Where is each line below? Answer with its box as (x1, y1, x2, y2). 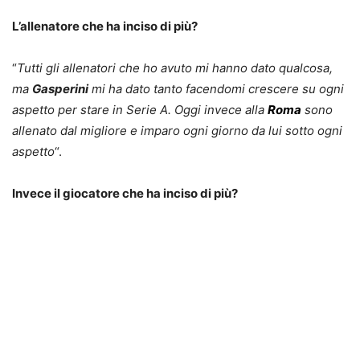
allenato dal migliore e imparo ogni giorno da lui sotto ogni (12, 123, 342, 139)
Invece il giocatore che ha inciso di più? (12, 186, 238, 202)
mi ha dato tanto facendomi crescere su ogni (88, 81, 344, 97)
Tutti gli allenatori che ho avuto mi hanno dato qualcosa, (17, 60, 333, 76)
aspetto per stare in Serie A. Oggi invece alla (12, 102, 268, 118)
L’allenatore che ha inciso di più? (12, 18, 198, 35)
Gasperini (32, 81, 88, 97)
